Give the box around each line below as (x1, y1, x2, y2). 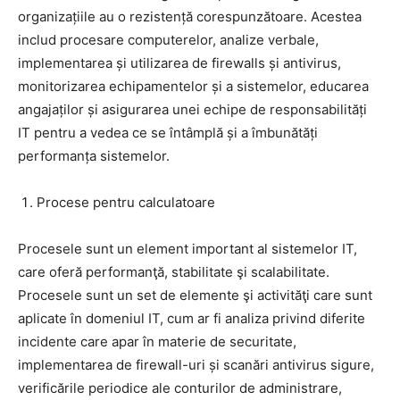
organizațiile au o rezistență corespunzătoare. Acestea (18, 8, 362, 26)
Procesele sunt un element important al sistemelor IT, (18, 240, 357, 258)
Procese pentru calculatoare (37, 194, 215, 212)
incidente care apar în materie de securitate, (18, 333, 296, 351)
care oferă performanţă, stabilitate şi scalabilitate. (18, 263, 329, 281)
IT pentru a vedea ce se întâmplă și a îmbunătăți (18, 124, 318, 142)
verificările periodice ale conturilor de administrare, (18, 379, 342, 397)
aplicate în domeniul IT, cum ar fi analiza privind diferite (18, 310, 365, 328)
